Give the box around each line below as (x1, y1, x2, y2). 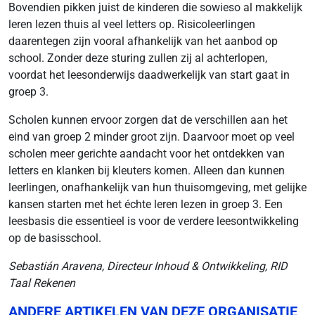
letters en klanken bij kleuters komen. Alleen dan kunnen (8, 164, 285, 177)
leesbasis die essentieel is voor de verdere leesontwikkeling (8, 214, 299, 228)
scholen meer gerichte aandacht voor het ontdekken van (8, 147, 285, 160)
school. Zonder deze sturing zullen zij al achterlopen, (8, 51, 267, 65)
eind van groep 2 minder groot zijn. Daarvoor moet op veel (8, 130, 295, 143)
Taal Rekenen (8, 276, 75, 290)
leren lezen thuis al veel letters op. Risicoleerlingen (8, 18, 255, 31)
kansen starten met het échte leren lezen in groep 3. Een (8, 198, 283, 211)
